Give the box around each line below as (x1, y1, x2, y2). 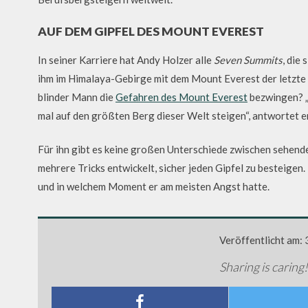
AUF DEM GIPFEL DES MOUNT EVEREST (38, 24, 264, 39)
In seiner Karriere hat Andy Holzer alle (38, 53, 214, 66)
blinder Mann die (38, 90, 115, 103)
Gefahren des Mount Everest (115, 90, 247, 103)
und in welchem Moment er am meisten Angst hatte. (38, 180, 269, 193)
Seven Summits (214, 53, 283, 66)
